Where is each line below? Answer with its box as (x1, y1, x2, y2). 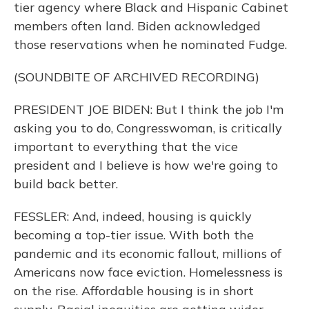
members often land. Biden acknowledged (14, 18, 261, 34)
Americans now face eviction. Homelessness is (14, 264, 283, 280)
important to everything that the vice (14, 139, 238, 154)
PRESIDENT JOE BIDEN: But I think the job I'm (14, 101, 283, 117)
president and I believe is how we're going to (14, 157, 278, 173)
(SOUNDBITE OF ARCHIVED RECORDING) (14, 69, 259, 85)
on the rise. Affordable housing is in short (14, 283, 254, 299)
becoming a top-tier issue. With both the (14, 227, 254, 243)
